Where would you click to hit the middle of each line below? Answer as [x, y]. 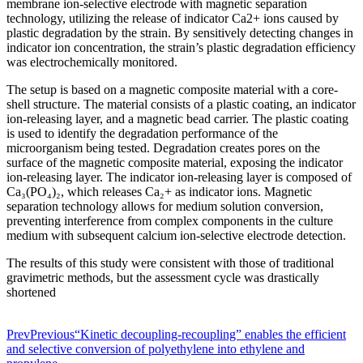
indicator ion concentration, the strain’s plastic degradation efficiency [181, 47]
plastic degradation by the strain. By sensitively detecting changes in [180, 32]
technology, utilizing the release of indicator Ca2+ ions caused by [173, 18]
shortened [31, 292]
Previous [52, 334]
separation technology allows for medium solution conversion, [165, 206]
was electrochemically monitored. [92, 62]
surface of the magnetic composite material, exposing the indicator [175, 162]
